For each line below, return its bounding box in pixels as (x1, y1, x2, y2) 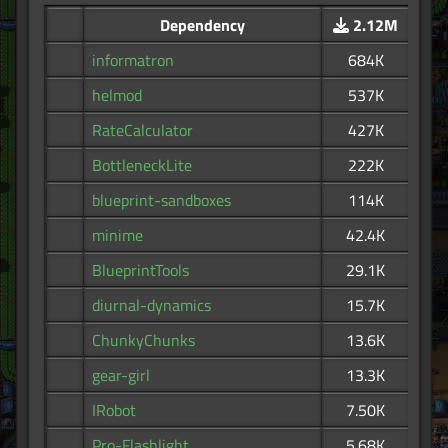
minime (92, 223, 143, 248)
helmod (92, 83, 142, 108)
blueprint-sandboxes (92, 188, 231, 213)
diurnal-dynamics (92, 293, 211, 318)
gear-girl (92, 363, 150, 388)
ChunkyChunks (92, 328, 195, 353)
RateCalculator (92, 118, 193, 143)
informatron (92, 48, 174, 73)
